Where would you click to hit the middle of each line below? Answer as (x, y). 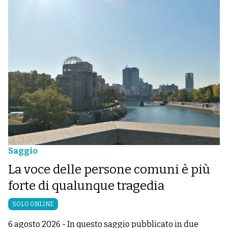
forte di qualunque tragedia (86, 186)
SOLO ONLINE (33, 204)
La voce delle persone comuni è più (109, 169)
